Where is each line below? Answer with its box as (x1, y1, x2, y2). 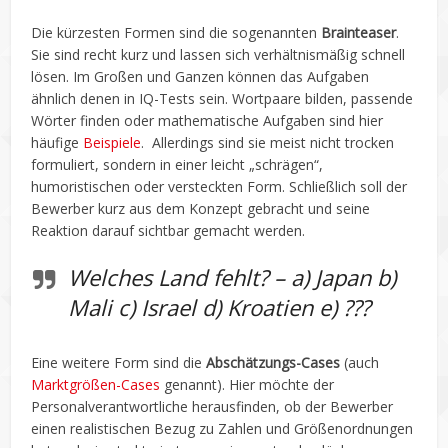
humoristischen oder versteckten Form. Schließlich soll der (31, 176, 408, 196)
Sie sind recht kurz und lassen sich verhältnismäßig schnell (31, 44, 406, 64)
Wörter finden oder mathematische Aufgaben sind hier (31, 110, 384, 130)
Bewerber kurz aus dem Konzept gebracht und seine (31, 198, 371, 218)
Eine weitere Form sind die (31, 352, 207, 372)
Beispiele (83, 132, 142, 152)
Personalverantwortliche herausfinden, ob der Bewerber (31, 396, 394, 416)
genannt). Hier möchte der (160, 374, 335, 394)
